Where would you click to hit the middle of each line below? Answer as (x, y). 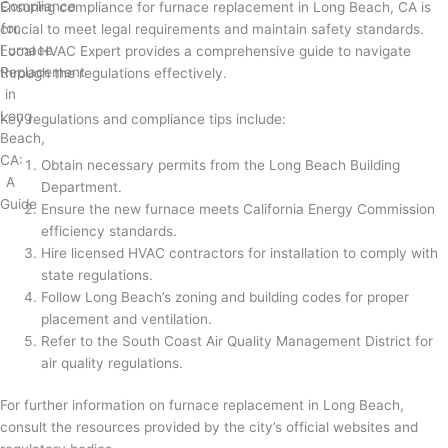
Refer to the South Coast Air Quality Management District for (237, 340)
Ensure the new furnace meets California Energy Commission (238, 208)
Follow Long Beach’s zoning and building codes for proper (225, 296)
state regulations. (97, 274)
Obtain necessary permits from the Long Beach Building (221, 164)
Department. (82, 186)
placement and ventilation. (127, 318)
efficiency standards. (109, 230)
